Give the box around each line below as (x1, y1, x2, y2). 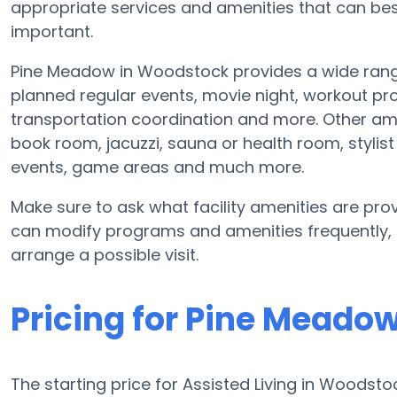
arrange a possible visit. (11, 244, 198, 266)
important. (11, 20, 93, 43)
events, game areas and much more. (11, 156, 304, 178)
